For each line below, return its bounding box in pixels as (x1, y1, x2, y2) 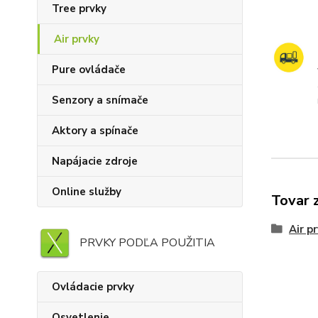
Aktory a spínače (52, 124, 138, 138)
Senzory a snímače (52, 93, 148, 107)
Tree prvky (52, 1, 106, 16)
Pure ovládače (52, 62, 126, 77)
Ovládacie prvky (52, 280, 134, 294)
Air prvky (54, 32, 99, 46)
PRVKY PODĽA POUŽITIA (79, 235, 215, 251)
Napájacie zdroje (52, 154, 138, 168)
